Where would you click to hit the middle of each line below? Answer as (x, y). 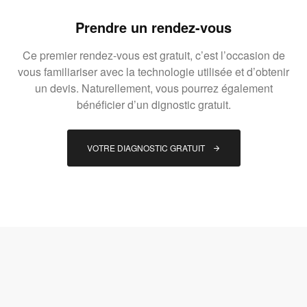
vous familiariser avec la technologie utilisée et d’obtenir (153, 71)
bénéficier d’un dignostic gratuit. (153, 104)
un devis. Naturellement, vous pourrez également (153, 88)
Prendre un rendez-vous (153, 27)
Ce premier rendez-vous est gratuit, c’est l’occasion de (153, 55)
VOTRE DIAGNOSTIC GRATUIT (147, 147)
